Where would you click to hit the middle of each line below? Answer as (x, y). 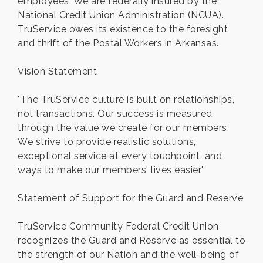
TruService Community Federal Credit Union (118, 226)
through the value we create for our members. (123, 127)
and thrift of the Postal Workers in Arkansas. (118, 43)
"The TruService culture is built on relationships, (126, 99)
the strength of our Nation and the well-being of (128, 254)
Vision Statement (57, 71)
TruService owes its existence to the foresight (123, 29)
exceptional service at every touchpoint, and (120, 156)
